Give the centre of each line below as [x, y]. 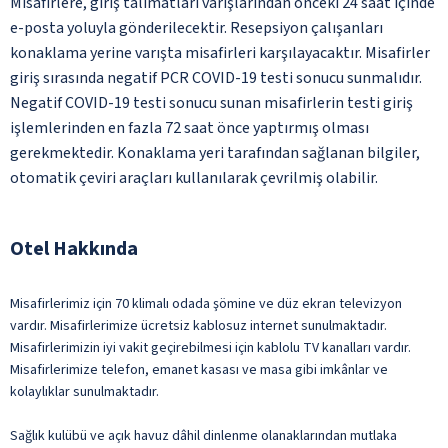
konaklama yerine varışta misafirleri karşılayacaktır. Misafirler [220, 52]
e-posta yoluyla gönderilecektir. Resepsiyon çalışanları [196, 27]
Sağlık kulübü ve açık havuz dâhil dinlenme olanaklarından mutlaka [203, 435]
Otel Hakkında [74, 248]
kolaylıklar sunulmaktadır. [84, 391]
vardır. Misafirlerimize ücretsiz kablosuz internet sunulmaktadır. [198, 325]
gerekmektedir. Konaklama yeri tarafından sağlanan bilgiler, [215, 152]
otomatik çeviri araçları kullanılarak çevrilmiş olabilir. [194, 177]
